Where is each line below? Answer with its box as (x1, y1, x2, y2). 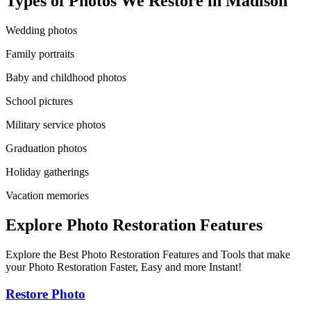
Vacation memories (6, 190, 89, 202)
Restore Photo (6, 286, 85, 301)
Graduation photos (6, 142, 87, 155)
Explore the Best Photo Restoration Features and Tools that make (6, 248, 290, 260)
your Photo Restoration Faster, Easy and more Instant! (6, 260, 242, 273)
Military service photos (6, 119, 106, 131)
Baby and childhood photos (6, 72, 126, 84)
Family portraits (6, 48, 74, 60)
